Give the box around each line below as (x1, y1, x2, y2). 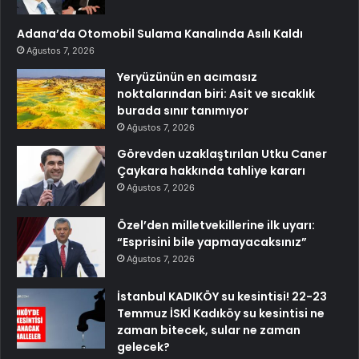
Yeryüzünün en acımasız (117, 68, 257, 85)
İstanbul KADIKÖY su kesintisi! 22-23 (117, 288, 327, 305)
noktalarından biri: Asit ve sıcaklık (117, 85, 315, 102)
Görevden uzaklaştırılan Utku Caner (117, 145, 327, 162)
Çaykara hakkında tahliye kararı (117, 162, 305, 179)
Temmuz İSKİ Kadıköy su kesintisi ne (117, 305, 325, 321)
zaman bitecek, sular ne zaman (117, 321, 301, 338)
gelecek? (117, 338, 170, 355)
